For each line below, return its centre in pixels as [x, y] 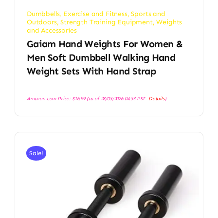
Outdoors [42, 22]
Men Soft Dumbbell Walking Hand [101, 57]
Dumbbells [43, 14]
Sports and [148, 14]
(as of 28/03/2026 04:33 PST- [117, 98]
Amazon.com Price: [49, 98]
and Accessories [52, 30]
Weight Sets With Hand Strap [91, 71]
